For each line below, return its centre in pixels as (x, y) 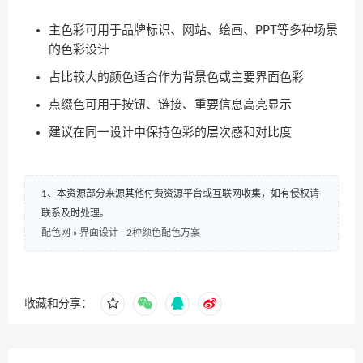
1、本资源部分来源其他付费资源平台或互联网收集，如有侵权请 (180, 194)
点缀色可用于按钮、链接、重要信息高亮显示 (170, 105)
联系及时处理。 (75, 213)
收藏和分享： (58, 304)
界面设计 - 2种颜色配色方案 (140, 233)
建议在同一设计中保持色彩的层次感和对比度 (170, 132)
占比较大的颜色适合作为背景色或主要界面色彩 (176, 77)
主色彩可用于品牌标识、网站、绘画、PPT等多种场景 (193, 30)
